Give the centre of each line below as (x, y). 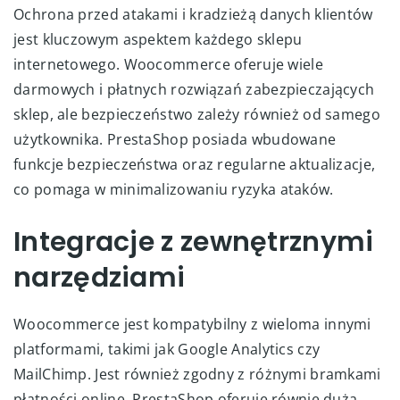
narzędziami (100, 277)
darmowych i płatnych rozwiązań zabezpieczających (194, 89)
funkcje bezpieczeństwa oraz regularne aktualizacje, (195, 164)
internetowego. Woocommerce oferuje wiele (168, 64)
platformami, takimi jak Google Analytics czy (167, 349)
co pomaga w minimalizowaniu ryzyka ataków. (174, 189)
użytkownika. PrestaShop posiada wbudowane (175, 139)
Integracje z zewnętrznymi (194, 242)
